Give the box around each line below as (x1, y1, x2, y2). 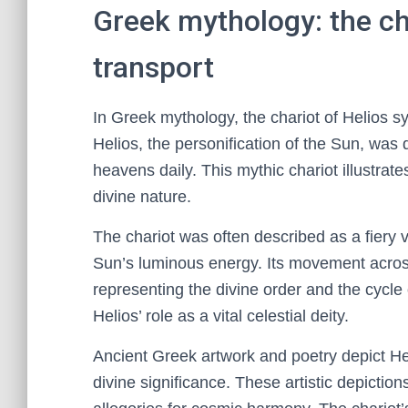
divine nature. (93, 188, 191, 206)
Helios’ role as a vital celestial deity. (93, 307, 349, 325)
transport (93, 50, 214, 85)
